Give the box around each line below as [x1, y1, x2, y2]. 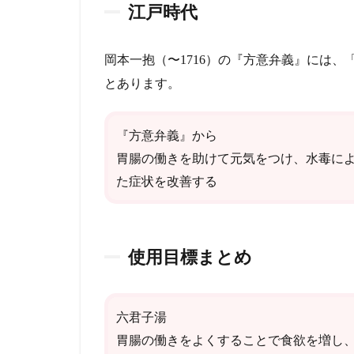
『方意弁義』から [116, 127, 217, 143]
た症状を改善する [116, 173, 217, 189]
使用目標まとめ [128, 246, 252, 268]
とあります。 [104, 76, 180, 92]
